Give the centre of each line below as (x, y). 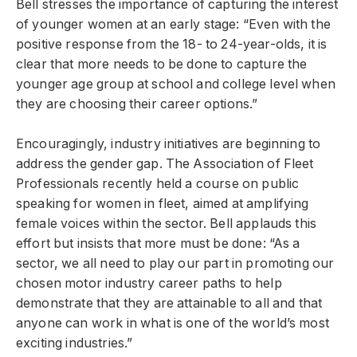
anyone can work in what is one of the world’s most (173, 323)
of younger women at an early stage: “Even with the (173, 25)
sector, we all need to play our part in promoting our (175, 263)
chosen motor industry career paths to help (149, 283)
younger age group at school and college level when (176, 84)
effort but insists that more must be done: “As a (158, 243)
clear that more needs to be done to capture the (162, 65)
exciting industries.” (75, 343)
